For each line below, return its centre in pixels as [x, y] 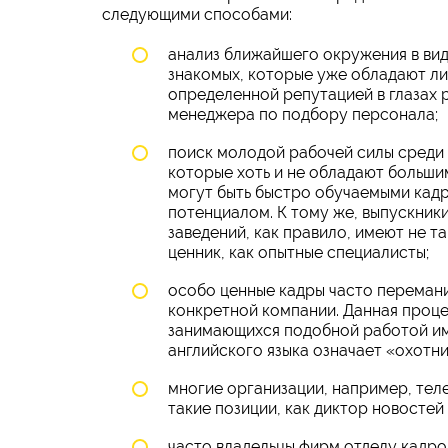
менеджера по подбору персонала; [303, 114]
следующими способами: [197, 14]
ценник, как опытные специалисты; [298, 252]
